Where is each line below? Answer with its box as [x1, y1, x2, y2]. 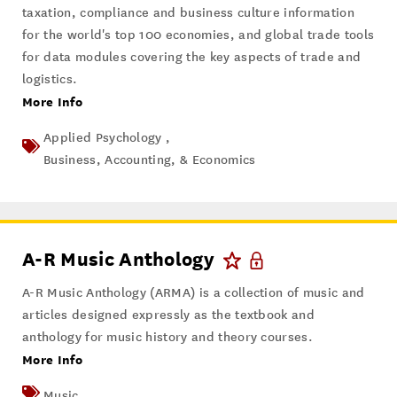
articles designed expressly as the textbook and [22, 307, 315, 323]
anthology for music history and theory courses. [22, 330, 314, 346]
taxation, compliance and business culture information [22, 5, 354, 21]
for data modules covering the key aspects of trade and [22, 50, 362, 66]
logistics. [22, 72, 78, 88]
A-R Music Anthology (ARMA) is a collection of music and [22, 285, 365, 301]
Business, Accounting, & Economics [43, 152, 256, 168]
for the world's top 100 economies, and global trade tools [22, 27, 375, 43]
